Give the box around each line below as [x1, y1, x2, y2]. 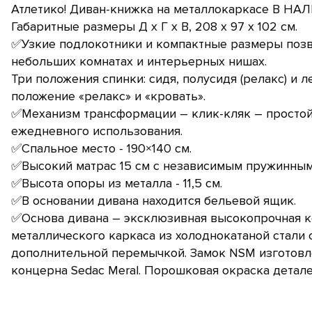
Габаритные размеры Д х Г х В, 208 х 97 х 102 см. [11, 19, 297, 35]
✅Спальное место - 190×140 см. [11, 141, 192, 157]
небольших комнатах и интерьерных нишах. [11, 54, 267, 70]
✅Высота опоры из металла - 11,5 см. [11, 175, 222, 192]
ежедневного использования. [11, 123, 182, 139]
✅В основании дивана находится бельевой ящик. [11, 193, 296, 209]
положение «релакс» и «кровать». [11, 88, 205, 104]
